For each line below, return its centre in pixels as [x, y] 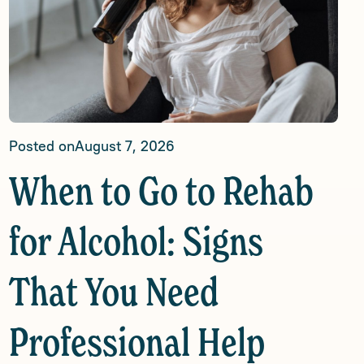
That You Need [113, 295]
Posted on [41, 146]
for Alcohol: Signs [136, 245]
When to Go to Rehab [161, 194]
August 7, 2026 [124, 146]
